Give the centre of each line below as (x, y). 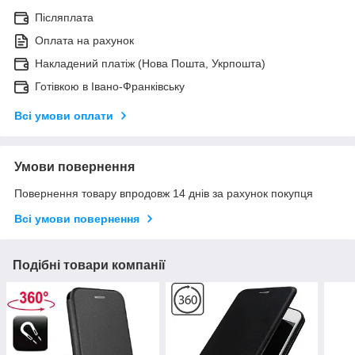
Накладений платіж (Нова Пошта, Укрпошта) (150, 63)
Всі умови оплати (64, 115)
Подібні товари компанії (89, 265)
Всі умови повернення (77, 218)
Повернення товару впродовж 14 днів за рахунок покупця (164, 193)
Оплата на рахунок (84, 40)
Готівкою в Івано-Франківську (110, 86)
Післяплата (64, 17)
